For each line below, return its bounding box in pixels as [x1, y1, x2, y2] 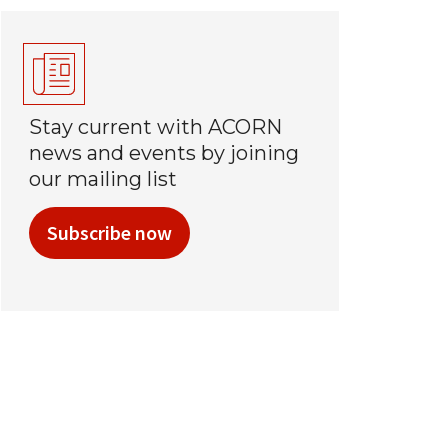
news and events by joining [28, 140, 299, 165]
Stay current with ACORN [28, 114, 282, 139]
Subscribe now [46, 219, 172, 245]
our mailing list [28, 166, 177, 191]
